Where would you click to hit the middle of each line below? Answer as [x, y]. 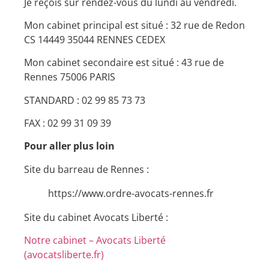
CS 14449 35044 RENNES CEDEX [95, 39]
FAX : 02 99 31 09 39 [68, 123]
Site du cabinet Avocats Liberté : [96, 217]
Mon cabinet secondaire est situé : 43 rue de [124, 63]
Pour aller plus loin [69, 146]
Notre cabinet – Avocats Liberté [95, 240]
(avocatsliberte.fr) [64, 255]
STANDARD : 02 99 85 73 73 [85, 100]
